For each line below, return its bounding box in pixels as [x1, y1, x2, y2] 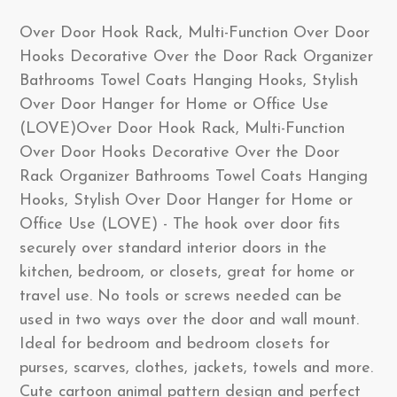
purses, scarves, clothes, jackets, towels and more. [19, 360, 373, 377]
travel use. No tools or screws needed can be [19, 288, 342, 305]
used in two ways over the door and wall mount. [19, 312, 359, 329]
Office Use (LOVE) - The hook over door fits [19, 216, 340, 233]
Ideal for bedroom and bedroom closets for [19, 336, 330, 353]
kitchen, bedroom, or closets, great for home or [19, 264, 354, 281]
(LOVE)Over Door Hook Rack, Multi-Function [19, 121, 345, 137]
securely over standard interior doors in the [19, 240, 327, 257]
